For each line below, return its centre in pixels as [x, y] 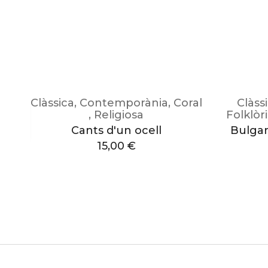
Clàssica [52, 103]
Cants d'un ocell [116, 130]
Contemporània [124, 103]
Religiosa [119, 115]
